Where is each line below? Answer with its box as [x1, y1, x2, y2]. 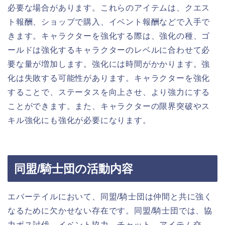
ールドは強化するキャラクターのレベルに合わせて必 [8, 46, 210, 55]
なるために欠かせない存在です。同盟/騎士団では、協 [8, 206, 212, 215]
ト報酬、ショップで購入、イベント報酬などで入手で [8, 18, 210, 27]
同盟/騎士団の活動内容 [14, 162, 133, 175]
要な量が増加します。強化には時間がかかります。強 [8, 60, 210, 69]
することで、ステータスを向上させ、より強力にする [8, 88, 210, 97]
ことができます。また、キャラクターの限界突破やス [8, 102, 210, 111]
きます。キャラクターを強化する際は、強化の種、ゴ [8, 32, 210, 41]
